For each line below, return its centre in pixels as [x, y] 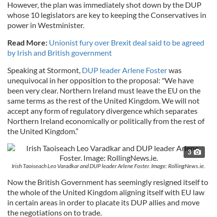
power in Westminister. [47, 25]
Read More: [28, 42]
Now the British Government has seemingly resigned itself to [108, 182]
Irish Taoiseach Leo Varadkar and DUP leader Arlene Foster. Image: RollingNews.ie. [108, 166]
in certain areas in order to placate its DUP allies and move [103, 202]
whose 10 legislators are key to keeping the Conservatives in [107, 15]
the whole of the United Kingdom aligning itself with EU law [106, 192]
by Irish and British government [60, 52]
